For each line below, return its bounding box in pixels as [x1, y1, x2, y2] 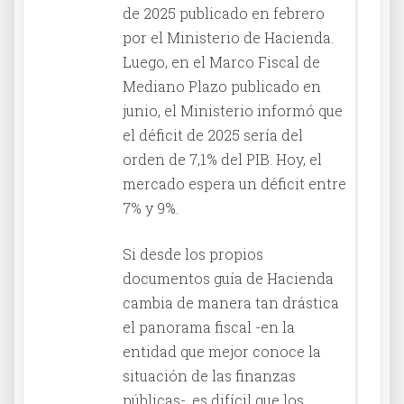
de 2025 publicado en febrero [123, 3, 325, 23]
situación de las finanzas [123, 365, 296, 385]
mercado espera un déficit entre [123, 173, 346, 193]
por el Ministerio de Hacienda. [123, 27, 334, 47]
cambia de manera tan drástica [123, 292, 339, 312]
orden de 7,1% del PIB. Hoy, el [123, 149, 322, 169]
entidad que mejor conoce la [123, 341, 321, 361]
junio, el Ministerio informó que [123, 100, 343, 120]
